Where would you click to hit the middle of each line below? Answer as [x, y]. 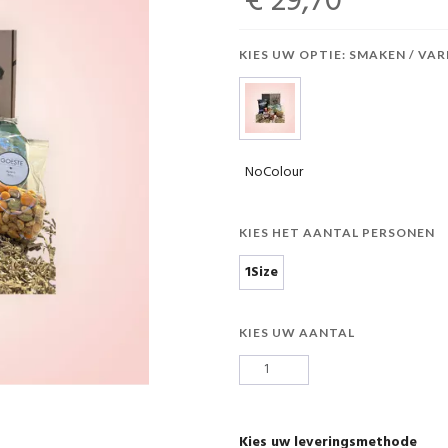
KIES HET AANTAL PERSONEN [337, 232]
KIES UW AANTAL [297, 332]
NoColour [274, 172]
